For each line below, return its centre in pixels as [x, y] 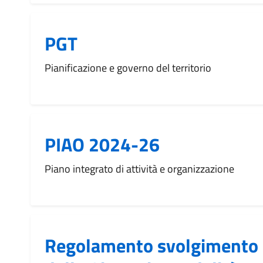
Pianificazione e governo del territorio [128, 68]
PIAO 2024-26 [102, 144]
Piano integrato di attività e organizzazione [139, 169]
